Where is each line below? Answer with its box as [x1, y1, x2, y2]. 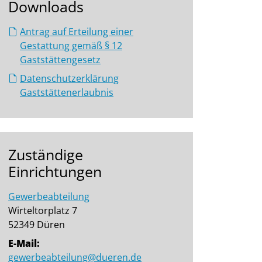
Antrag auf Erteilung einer [20, 25, 133, 38]
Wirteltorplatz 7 [8, 204, 77, 217]
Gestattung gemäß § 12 [20, 39, 122, 52]
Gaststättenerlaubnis [20, 86, 113, 99]
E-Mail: [8, 237, 40, 250]
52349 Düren [8, 218, 65, 231]
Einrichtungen [8, 161, 102, 181]
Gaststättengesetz [20, 53, 101, 66]
